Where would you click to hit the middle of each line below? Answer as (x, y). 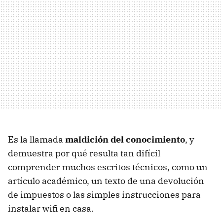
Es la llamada (37, 139)
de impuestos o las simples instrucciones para (104, 194)
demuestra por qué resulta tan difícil (84, 153)
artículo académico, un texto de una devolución (106, 181)
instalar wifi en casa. (51, 208)
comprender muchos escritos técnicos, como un (108, 167)
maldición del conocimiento (125, 139)
